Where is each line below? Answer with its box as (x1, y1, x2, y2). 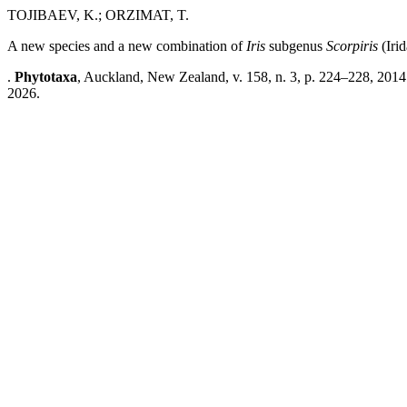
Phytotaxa (15, 69, 77, 84)
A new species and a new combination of (7, 38, 246, 54)
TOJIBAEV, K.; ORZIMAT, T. (7, 7, 189, 23)
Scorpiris (326, 38, 382, 54)
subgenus (269, 38, 326, 54)
